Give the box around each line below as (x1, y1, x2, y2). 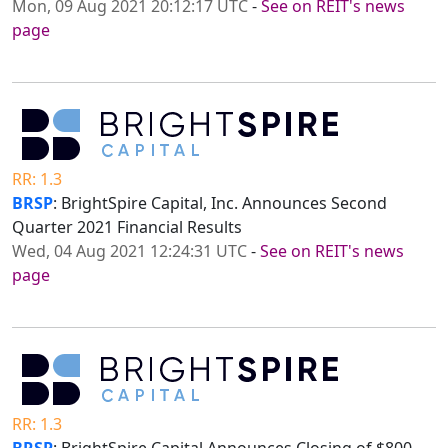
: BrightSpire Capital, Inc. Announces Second (53, 192, 387, 215)
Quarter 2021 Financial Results (12, 216, 242, 239)
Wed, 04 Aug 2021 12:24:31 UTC (12, 240, 247, 263)
